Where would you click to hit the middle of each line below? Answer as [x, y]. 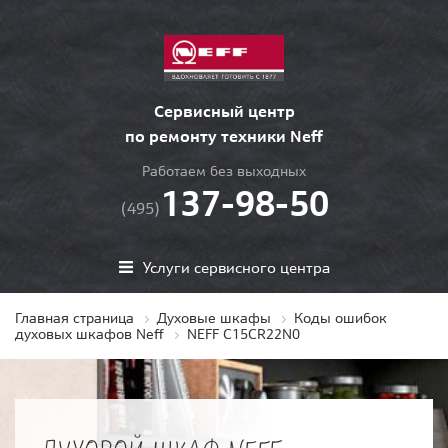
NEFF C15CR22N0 [243, 334]
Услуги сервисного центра [236, 267]
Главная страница [74, 318]
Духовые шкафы [214, 318]
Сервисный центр [224, 111]
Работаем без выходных [224, 171]
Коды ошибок [340, 318]
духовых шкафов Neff [89, 334]
